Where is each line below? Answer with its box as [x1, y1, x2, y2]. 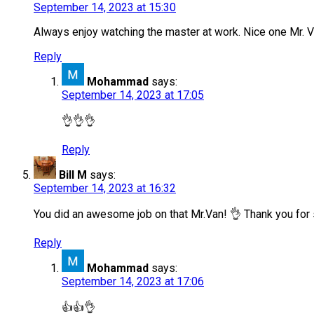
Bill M [59, 168, 87, 182]
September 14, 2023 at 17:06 [62, 275, 204, 289]
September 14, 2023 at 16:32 [34, 182, 176, 196]
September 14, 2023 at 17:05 [62, 88, 204, 102]
